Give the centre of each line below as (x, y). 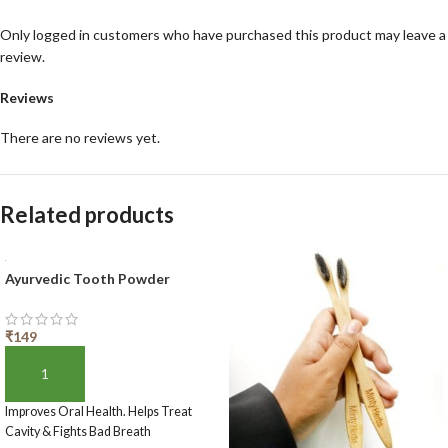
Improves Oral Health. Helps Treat (98, 411)
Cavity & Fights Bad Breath (78, 431)
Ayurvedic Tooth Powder (87, 278)
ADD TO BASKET (69, 382)
